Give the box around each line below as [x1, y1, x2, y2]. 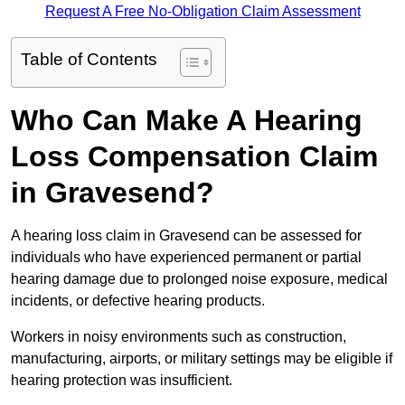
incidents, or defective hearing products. [11, 293, 265, 309]
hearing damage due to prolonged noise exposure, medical [11, 271, 388, 287]
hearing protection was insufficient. [11, 372, 232, 389]
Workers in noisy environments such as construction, [11, 329, 346, 345]
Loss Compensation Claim [11, 140, 378, 174]
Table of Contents [21, 50, 157, 70]
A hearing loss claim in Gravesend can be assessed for [11, 228, 362, 244]
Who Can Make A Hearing [11, 104, 363, 137]
